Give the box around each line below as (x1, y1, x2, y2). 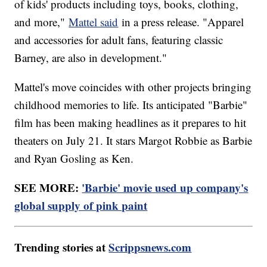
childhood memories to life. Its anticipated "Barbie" (14, 97, 248, 113)
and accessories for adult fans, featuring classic (14, 32, 223, 48)
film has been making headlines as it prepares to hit (14, 115, 247, 131)
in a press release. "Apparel (118, 14, 244, 30)
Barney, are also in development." (14, 50, 167, 66)
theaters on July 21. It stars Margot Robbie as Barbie (14, 133, 253, 148)
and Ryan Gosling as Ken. (14, 151, 134, 166)
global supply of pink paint (14, 197, 148, 214)
